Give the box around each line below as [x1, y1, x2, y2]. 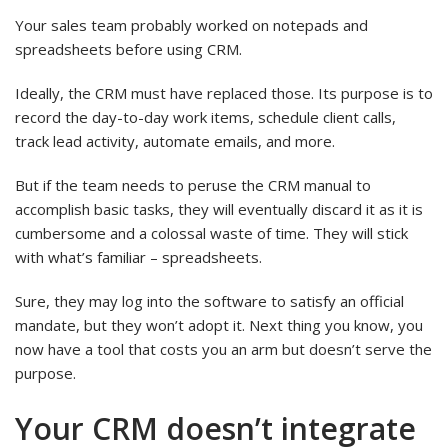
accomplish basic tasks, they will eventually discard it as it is [15, 198, 423, 219]
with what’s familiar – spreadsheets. [15, 246, 262, 267]
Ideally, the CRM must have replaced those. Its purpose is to [15, 82, 433, 103]
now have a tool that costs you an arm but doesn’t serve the [15, 338, 432, 359]
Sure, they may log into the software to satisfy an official [15, 290, 404, 311]
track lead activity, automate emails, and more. [15, 130, 335, 151]
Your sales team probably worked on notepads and [15, 14, 368, 35]
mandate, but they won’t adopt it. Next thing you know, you [15, 314, 423, 335]
